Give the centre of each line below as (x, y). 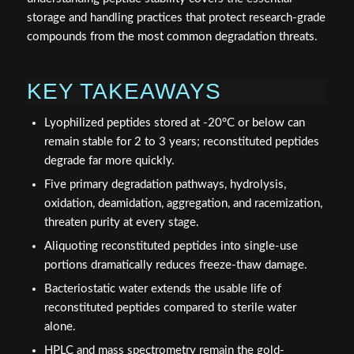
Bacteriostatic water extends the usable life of (162, 288)
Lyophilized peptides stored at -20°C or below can (174, 122)
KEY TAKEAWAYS (124, 91)
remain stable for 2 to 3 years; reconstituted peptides (181, 141)
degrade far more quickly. (109, 160)
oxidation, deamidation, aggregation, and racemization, (183, 203)
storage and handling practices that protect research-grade (176, 17)
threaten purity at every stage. (121, 222)
